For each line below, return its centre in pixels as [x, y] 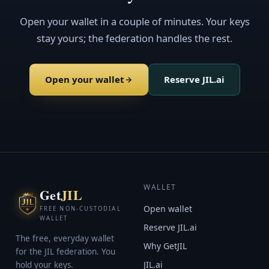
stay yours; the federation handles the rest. [134, 38]
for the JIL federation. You [65, 252]
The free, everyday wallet [65, 238]
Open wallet [168, 209]
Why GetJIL [165, 246]
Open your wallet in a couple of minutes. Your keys [134, 21]
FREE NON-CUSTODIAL [80, 209]
